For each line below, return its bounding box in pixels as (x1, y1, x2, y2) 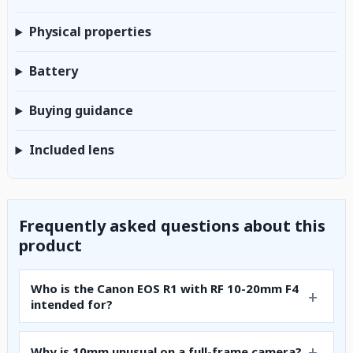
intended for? (31, 296, 113, 313)
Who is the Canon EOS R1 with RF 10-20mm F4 (31, 281, 299, 297)
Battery (28, 62, 78, 80)
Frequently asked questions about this (19, 215, 325, 237)
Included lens (28, 141, 114, 159)
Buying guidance (28, 102, 133, 120)
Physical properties (28, 23, 151, 41)
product (19, 235, 82, 257)
